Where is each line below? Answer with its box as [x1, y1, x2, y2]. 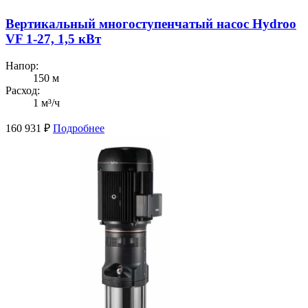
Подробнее [53, 122, 104, 135]
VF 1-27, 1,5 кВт [5, 32, 101, 47]
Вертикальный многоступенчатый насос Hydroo [5, 16, 296, 32]
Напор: [5, 60, 38, 72]
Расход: [5, 85, 40, 97]
